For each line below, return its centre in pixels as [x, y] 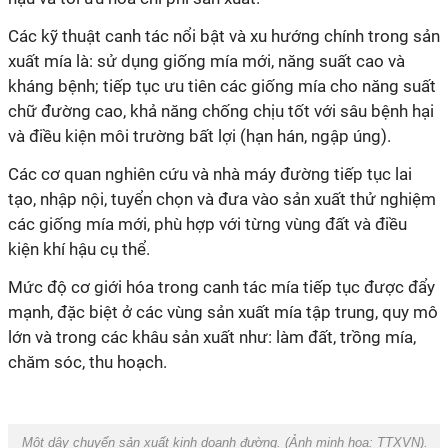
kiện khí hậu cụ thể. [79, 249]
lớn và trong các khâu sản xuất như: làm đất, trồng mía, [212, 337]
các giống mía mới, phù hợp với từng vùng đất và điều [207, 224]
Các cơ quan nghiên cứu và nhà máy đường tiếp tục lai [210, 174]
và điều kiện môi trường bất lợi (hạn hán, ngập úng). [199, 136]
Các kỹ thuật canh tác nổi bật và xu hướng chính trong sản [224, 36]
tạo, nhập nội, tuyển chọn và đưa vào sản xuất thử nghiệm [222, 199]
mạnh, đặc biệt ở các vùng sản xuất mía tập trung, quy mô [223, 312]
